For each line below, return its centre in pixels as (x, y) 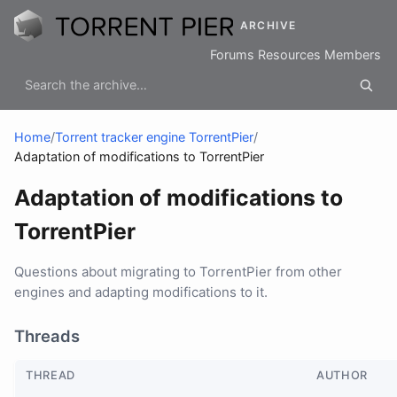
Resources (289, 55)
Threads (47, 336)
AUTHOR (342, 376)
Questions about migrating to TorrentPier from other (178, 272)
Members (353, 55)
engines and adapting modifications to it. (141, 292)
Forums (232, 55)
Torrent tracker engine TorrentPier (154, 137)
